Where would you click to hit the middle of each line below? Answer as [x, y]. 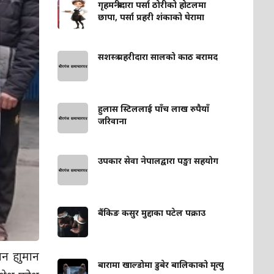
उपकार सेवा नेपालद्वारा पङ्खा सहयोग [158, 161]
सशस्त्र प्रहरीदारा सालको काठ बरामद [158, 57]
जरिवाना [113, 121]
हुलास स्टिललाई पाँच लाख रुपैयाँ [154, 109]
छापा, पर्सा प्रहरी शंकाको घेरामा [151, 17]
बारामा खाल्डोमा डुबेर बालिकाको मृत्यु [161, 265]
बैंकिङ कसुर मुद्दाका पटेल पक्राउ [152, 213]
